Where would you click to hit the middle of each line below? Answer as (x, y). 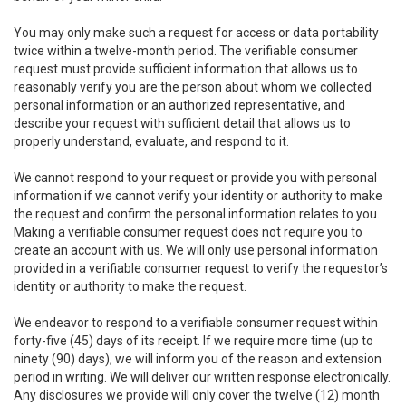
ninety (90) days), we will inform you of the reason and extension (198, 359)
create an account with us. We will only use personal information (196, 250)
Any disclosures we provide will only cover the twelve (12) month (197, 395)
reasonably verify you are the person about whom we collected (193, 87)
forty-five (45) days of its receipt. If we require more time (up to (193, 341)
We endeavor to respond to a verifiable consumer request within (196, 323)
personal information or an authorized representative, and (179, 105)
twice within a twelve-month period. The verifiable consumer (186, 51)
